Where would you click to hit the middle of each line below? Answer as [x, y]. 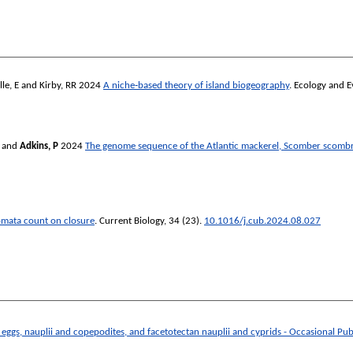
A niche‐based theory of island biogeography [196, 85]
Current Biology [132, 221]
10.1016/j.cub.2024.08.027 [262, 221]
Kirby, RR [58, 85]
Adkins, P [39, 146]
